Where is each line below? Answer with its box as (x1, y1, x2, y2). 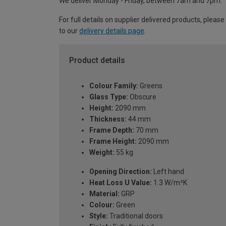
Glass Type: (89, 92, 128, 101)
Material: (89, 189, 120, 198)
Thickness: (89, 115, 127, 123)
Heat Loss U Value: (89, 178, 152, 187)
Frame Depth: (89, 126, 134, 134)
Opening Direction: (89, 167, 152, 176)
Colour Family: (89, 81, 138, 90)
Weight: (89, 148, 115, 156)
